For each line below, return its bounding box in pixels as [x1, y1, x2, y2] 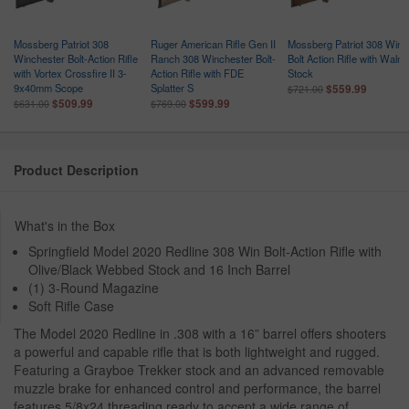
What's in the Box [15, 216, 115, 236]
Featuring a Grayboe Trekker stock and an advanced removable [14, 361, 384, 380]
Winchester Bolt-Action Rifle [14, 51, 138, 67]
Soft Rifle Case [28, 297, 114, 316]
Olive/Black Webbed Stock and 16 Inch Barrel [28, 260, 290, 279]
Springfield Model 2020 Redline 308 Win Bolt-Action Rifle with [28, 242, 382, 261]
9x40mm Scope [14, 80, 83, 96]
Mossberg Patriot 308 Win [288, 37, 403, 52]
